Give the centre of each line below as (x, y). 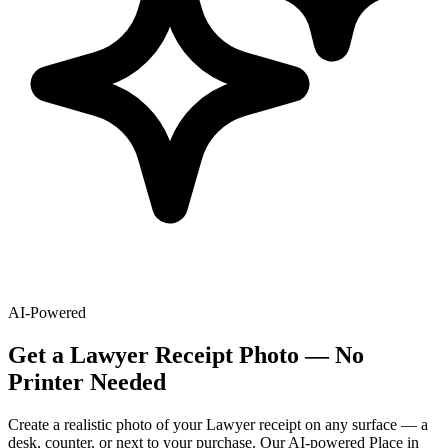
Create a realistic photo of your (107, 424)
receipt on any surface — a (341, 424)
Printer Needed (87, 381)
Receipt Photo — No (256, 354)
